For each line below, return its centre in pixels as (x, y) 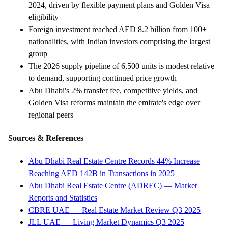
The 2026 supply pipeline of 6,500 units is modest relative (121, 66)
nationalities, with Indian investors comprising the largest (119, 42)
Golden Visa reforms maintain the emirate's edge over (114, 103)
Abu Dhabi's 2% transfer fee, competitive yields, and (113, 91)
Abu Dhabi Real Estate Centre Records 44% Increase (114, 161)
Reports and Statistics (63, 197)
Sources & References (46, 138)
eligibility (44, 17)
